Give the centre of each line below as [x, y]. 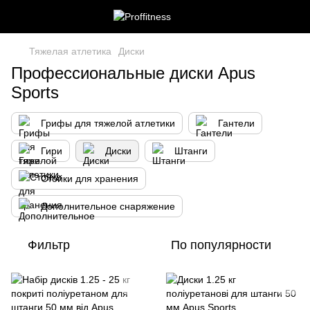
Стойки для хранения [90, 179]
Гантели [236, 123]
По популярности [221, 245]
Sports [35, 92]
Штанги [191, 151]
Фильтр [49, 245]
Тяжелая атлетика [70, 51]
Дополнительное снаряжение [108, 206]
